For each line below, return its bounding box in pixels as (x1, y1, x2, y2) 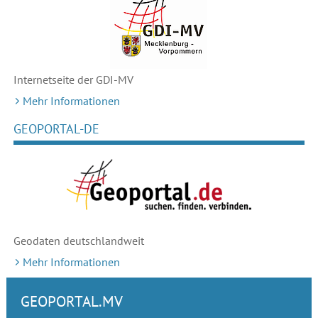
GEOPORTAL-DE (13, 121, 99, 138)
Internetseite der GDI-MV (13, 72, 133, 87)
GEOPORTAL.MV (20, 292, 123, 312)
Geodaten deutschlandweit (13, 234, 144, 248)
